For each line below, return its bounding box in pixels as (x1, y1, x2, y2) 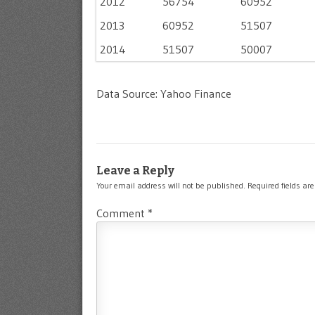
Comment (96, 205, 148, 220)
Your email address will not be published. (96, 179, 245, 191)
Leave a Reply (96, 163, 174, 177)
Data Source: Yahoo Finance (96, 86, 231, 101)
